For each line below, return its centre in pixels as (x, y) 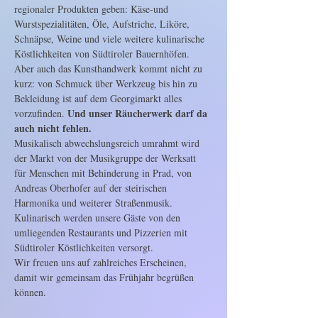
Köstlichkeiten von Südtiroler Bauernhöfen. (102, 54)
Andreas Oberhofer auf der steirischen (92, 188)
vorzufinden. (41, 113)
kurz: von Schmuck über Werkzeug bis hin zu (107, 83)
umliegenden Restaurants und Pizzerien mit (102, 232)
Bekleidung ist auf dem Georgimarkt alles (99, 98)
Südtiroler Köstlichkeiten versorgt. (84, 247)
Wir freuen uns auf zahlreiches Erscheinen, (102, 262)
